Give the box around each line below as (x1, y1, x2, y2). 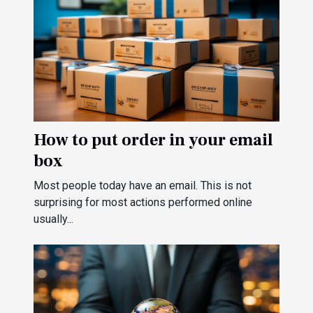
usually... (34, 212, 73, 226)
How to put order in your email (34, 129, 273, 152)
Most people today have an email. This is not (34, 179, 252, 193)
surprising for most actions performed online (34, 196, 252, 210)
